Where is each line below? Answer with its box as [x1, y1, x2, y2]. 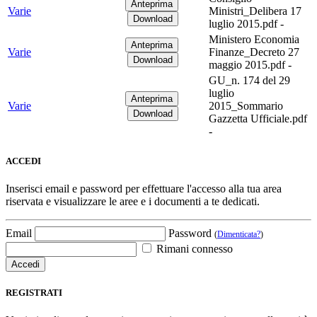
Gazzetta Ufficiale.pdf [209, 112, 307, 125]
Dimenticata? [217, 229, 260, 240]
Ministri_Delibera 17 [209, 4, 301, 17]
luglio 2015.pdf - [209, 17, 284, 30]
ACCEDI [6, 155, 41, 166]
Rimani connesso [154, 243, 233, 255]
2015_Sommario [209, 99, 283, 112]
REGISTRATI [6, 287, 62, 299]
